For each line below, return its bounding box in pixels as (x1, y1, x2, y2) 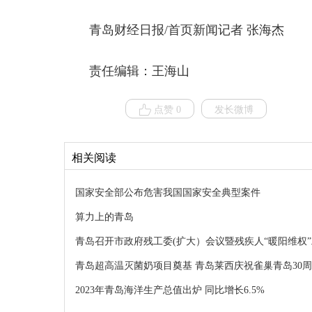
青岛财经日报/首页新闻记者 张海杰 (89, 23, 284, 37)
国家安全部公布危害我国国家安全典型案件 (75, 187, 260, 198)
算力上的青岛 (75, 212, 134, 222)
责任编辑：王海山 (89, 64, 189, 78)
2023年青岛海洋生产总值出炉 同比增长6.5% (75, 285, 265, 295)
